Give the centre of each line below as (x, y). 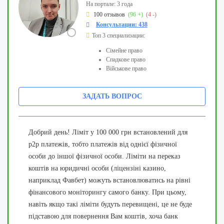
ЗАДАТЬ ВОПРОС (112, 96)
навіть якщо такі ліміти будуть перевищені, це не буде (110, 204)
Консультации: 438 (121, 24)
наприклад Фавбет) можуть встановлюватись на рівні (109, 180)
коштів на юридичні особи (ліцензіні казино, (97, 168)
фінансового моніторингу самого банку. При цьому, (107, 192)
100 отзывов (108, 14)
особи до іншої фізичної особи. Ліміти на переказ (104, 156)
